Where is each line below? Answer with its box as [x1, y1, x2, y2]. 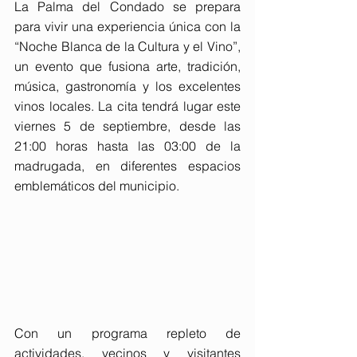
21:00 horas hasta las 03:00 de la [14, 138, 241, 154]
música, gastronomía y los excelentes [14, 78, 241, 94]
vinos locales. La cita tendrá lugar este [14, 98, 241, 114]
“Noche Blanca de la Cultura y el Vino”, [14, 38, 241, 54]
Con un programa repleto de [14, 324, 241, 341]
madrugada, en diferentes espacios [14, 158, 241, 174]
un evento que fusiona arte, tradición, [14, 58, 241, 74]
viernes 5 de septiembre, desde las [14, 118, 241, 134]
